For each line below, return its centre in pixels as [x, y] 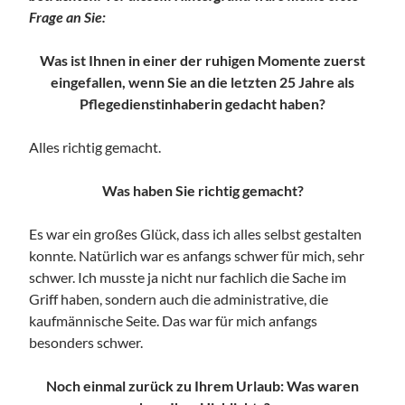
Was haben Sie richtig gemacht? [202, 190]
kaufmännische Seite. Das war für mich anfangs [174, 320]
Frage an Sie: [68, 16]
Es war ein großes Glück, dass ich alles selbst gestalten [196, 233]
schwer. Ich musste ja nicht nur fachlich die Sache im [188, 277]
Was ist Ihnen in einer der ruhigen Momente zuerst [202, 60]
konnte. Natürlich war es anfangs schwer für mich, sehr [197, 255]
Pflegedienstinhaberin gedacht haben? [202, 103]
